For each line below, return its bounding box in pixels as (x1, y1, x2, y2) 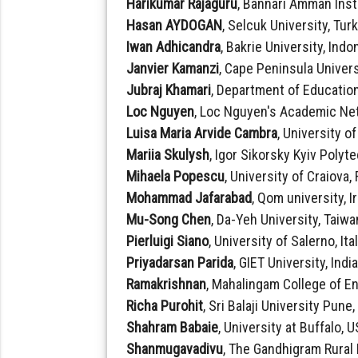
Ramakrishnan (126, 275, 207, 292)
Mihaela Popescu (126, 167, 225, 185)
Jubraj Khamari (126, 81, 212, 98)
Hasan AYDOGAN (126, 16, 223, 34)
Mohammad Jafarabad (126, 189, 253, 206)
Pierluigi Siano (126, 232, 209, 249)
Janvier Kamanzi (126, 59, 220, 77)
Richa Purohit (126, 296, 204, 314)
